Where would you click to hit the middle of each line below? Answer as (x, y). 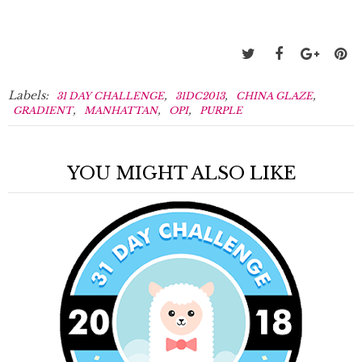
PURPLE (221, 110)
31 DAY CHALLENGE (110, 95)
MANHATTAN (121, 110)
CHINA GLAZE (274, 95)
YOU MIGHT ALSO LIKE (181, 173)
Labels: (30, 95)
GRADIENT (43, 110)
